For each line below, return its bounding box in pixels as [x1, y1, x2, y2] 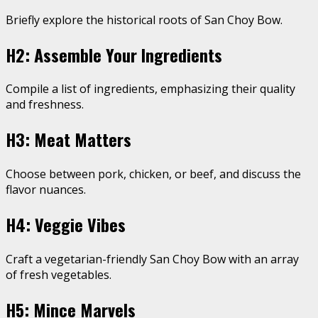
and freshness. [6, 97, 84, 113]
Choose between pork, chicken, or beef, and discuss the [6, 166, 301, 182]
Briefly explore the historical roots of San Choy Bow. [6, 11, 283, 28]
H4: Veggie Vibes [6, 212, 126, 238]
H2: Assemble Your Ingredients [6, 41, 222, 67]
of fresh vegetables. [6, 267, 111, 283]
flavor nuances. [6, 182, 86, 198]
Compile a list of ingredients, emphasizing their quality [6, 81, 295, 97]
